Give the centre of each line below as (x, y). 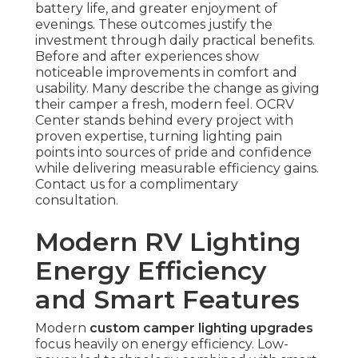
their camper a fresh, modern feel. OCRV (165, 105)
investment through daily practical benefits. (175, 41)
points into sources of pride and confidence (173, 153)
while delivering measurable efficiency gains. (177, 169)
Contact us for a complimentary (137, 185)
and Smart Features (167, 300)
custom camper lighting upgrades (201, 328)
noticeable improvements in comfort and (166, 73)
